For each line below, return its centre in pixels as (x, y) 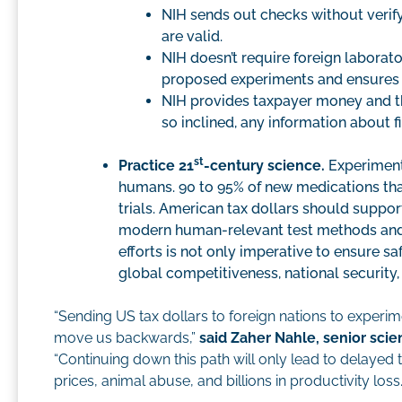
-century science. (264, 166)
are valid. (192, 37)
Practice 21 (156, 166)
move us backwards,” (127, 338)
